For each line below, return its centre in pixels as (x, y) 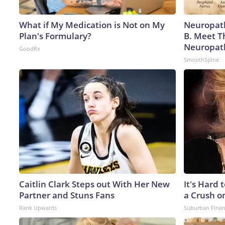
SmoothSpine (201, 59)
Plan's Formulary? (55, 36)
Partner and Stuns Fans (67, 195)
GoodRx (30, 48)
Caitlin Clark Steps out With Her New (94, 184)
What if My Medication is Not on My (92, 25)
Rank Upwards (38, 207)
